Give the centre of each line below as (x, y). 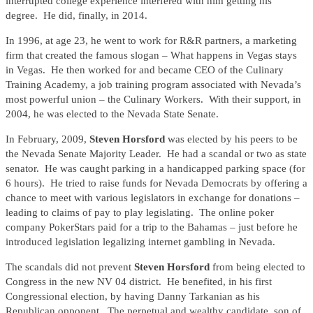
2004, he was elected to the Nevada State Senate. (112, 114)
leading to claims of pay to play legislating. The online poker (140, 213)
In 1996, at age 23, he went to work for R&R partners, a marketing (151, 41)
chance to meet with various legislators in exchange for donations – (153, 198)
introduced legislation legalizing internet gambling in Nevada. (140, 242)
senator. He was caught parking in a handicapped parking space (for (155, 169)
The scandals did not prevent (70, 267)
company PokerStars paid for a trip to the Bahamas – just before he (152, 227)
